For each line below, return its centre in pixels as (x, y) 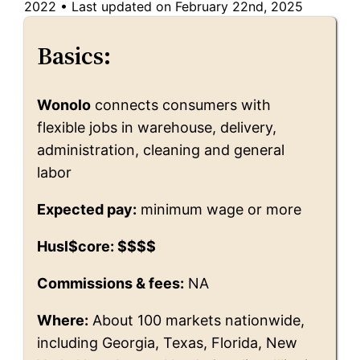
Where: (63, 320)
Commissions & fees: (111, 283)
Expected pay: (87, 209)
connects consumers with (181, 104)
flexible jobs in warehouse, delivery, (157, 127)
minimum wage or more (219, 209)
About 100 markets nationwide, (197, 320)
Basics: (74, 55)
